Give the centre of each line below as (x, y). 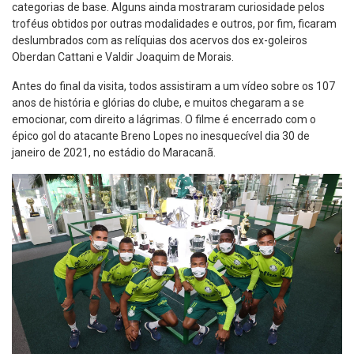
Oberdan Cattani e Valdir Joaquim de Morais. (123, 57)
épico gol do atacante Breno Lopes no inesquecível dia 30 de (161, 136)
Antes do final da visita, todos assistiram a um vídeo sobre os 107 (173, 87)
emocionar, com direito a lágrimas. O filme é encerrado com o (164, 120)
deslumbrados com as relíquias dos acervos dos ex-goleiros (160, 41)
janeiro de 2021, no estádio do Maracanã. (114, 153)
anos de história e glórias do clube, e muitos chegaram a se (158, 103)
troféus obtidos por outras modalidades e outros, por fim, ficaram (174, 24)
